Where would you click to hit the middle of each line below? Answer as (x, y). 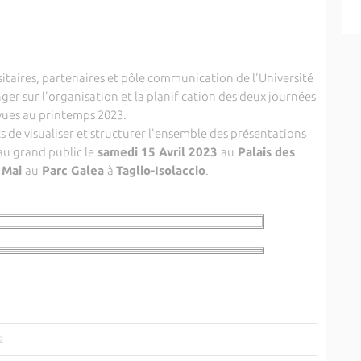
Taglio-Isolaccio (160, 170)
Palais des (264, 152)
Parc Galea (73, 170)
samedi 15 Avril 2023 (157, 152)
